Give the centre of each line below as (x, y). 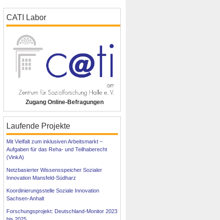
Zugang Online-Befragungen (65, 102)
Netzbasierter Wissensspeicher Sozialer (55, 170)
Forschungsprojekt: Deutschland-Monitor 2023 (62, 211)
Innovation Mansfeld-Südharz (41, 178)
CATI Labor (27, 18)
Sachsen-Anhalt (26, 199)
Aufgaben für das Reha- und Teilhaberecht (57, 150)
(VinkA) (15, 157)
